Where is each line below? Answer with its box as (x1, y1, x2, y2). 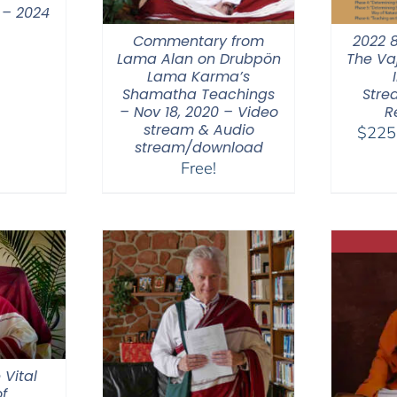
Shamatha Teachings (122, 84, 275, 105)
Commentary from (133, 31, 264, 51)
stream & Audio (143, 120, 254, 140)
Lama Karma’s (147, 66, 250, 87)
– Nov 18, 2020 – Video (119, 102, 278, 122)
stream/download (134, 137, 263, 158)
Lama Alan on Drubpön (116, 49, 281, 69)
